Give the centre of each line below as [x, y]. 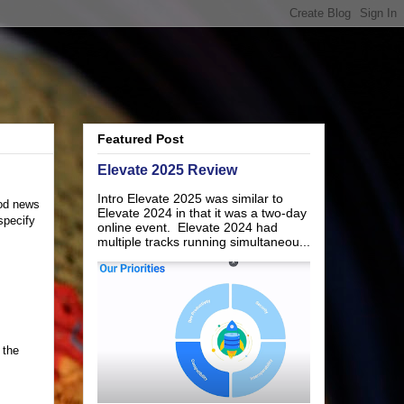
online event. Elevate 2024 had [188, 228]
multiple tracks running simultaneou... [204, 242]
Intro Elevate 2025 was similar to [190, 199]
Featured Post [141, 139]
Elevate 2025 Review [167, 170]
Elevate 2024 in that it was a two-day [202, 213]
